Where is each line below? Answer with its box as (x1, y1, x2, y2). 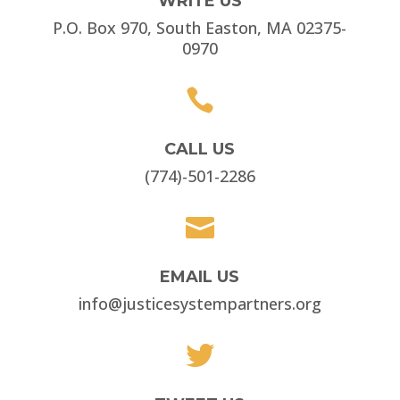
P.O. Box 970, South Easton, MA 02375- (53, 17, 347, 38)
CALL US (164, 139, 236, 159)
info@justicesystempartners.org (78, 293, 321, 314)
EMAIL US (160, 267, 240, 287)
